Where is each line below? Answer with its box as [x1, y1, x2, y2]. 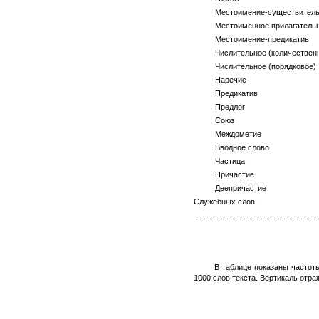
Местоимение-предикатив [194, 35, 309, 43]
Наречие [194, 75, 246, 84]
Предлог [194, 103, 245, 111]
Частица [194, 157, 245, 165]
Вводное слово [194, 143, 269, 152]
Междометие [194, 130, 261, 138]
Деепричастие [194, 184, 266, 192]
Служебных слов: [194, 197, 257, 206]
